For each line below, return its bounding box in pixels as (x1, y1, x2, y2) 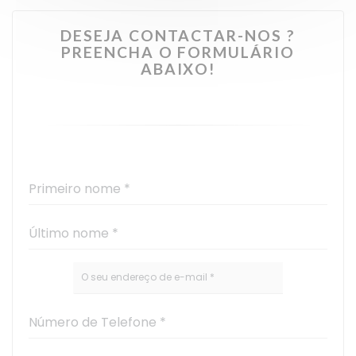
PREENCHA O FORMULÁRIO (61, 42, 295, 61)
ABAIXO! (140, 59, 216, 78)
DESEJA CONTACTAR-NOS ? (60, 25, 296, 44)
